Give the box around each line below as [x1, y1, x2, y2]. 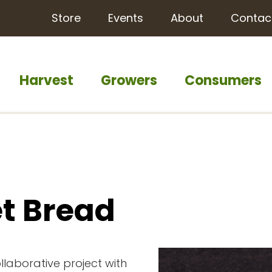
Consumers [185, 71, 262, 90]
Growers [101, 71, 157, 90]
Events [108, 10, 143, 25]
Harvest [19, 71, 73, 90]
